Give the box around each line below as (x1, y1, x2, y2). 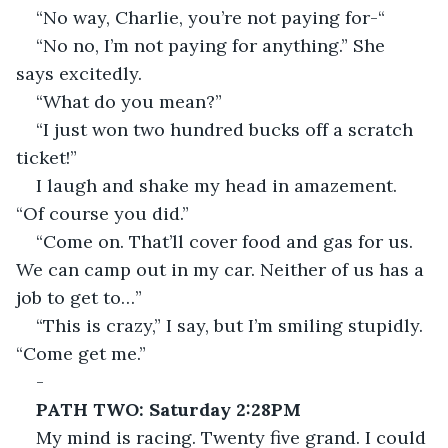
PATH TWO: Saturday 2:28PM (36, 397, 301, 421)
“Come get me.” (16, 341, 146, 365)
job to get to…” (16, 285, 142, 309)
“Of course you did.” (16, 201, 189, 225)
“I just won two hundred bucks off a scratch (36, 117, 418, 141)
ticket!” (16, 145, 77, 169)
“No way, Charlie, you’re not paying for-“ (36, 5, 385, 29)
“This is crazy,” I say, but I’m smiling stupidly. (36, 313, 428, 337)
